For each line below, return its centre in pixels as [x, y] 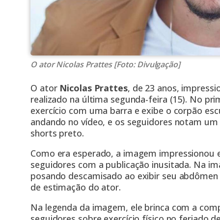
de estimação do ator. [76, 187]
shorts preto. [57, 133]
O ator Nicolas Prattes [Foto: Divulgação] [105, 65]
